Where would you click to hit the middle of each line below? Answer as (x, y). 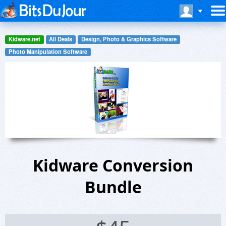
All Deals (61, 39)
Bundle (113, 187)
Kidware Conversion (113, 165)
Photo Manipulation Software (48, 51)
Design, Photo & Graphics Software (129, 39)
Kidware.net (24, 39)
